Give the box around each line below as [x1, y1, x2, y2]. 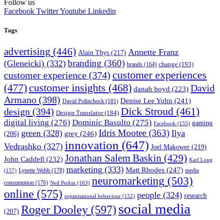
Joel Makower [151, 142, 190, 151]
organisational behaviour [64, 193, 121, 199]
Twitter [36, 7, 58, 16]
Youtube [60, 7, 86, 16]
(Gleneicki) [4, 58, 44, 68]
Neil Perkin [50, 179, 76, 186]
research [184, 192, 207, 199]
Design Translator [56, 109, 103, 116]
